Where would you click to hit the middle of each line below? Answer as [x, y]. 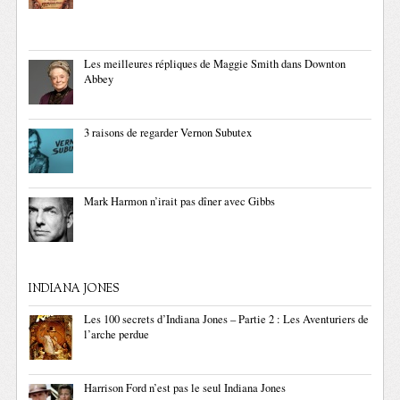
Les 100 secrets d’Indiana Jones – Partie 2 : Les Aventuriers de [227, 319]
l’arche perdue [117, 334]
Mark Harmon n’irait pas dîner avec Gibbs [180, 201]
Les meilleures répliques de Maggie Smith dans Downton [215, 64]
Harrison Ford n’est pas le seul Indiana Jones [185, 388]
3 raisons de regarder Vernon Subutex [168, 133]
